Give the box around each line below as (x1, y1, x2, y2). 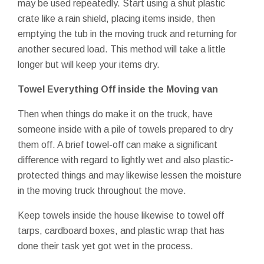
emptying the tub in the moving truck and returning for (18, 28, 237, 39)
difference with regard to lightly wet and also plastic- (18, 154, 233, 165)
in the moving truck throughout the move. (18, 185, 186, 196)
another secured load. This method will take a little (18, 44, 226, 54)
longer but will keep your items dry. (18, 59, 160, 70)
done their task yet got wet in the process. (18, 240, 193, 251)
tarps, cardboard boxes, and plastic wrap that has (18, 225, 225, 236)
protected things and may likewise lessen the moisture (18, 170, 242, 180)
